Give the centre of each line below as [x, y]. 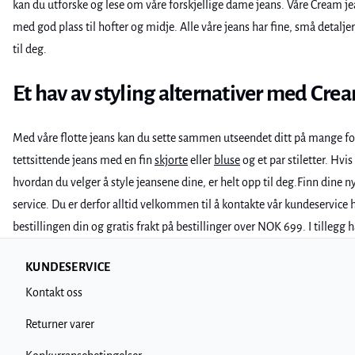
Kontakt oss [54, 292]
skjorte [171, 160]
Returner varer [60, 324]
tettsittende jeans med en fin [84, 160]
